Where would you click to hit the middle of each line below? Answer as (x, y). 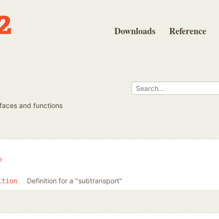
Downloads (135, 31)
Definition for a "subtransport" (75, 180)
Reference (188, 31)
